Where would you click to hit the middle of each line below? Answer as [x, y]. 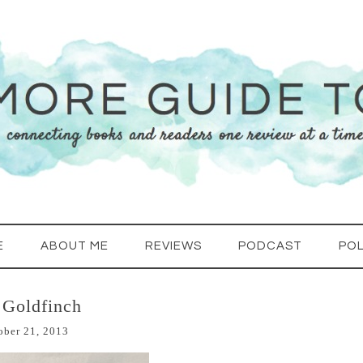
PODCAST [270, 246]
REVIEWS [173, 246]
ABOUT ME [75, 246]
